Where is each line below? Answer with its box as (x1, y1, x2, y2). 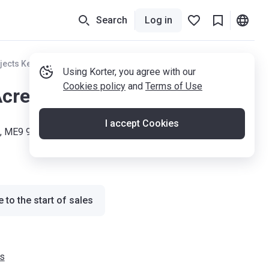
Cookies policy (63, 80, 125, 92)
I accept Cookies (105, 118, 179, 129)
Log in (145, 14, 172, 26)
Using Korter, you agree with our (63, 66, 196, 77)
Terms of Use (145, 80, 202, 92)
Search (96, 14, 127, 26)
